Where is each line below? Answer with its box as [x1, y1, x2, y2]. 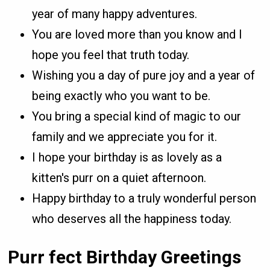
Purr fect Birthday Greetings [8, 246, 242, 268]
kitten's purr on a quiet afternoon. [32, 170, 207, 185]
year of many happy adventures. [32, 6, 198, 21]
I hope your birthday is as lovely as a [32, 149, 222, 165]
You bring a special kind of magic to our [32, 108, 242, 124]
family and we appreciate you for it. [32, 129, 218, 144]
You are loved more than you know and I [32, 27, 243, 42]
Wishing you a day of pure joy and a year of [32, 67, 256, 83]
